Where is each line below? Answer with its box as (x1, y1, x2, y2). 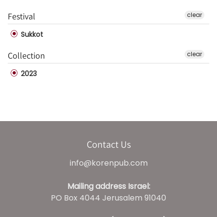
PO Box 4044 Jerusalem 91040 (51, 192, 166, 203)
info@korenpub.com (69, 157, 148, 169)
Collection (8, 49, 45, 61)
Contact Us (86, 138, 131, 151)
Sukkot (19, 29, 43, 39)
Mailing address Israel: (67, 180, 150, 192)
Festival (8, 10, 35, 22)
